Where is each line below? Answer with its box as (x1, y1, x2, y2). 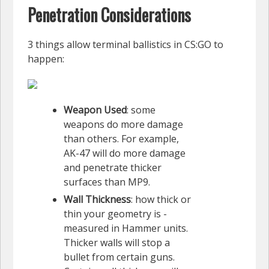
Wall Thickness (64, 193, 131, 207)
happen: (28, 52, 64, 66)
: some (127, 103, 156, 117)
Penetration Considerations (28, 2, 191, 28)
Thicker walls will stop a (64, 236, 170, 250)
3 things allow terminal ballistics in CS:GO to (28, 38, 223, 52)
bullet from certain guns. (64, 250, 175, 264)
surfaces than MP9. (64, 175, 150, 189)
